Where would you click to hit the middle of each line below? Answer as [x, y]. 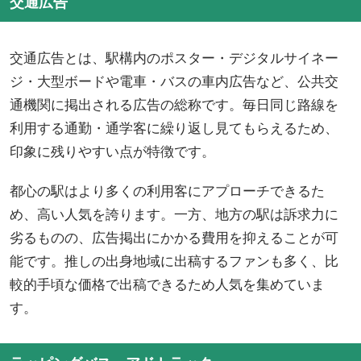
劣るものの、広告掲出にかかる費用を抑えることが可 [174, 238]
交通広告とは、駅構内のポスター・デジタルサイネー [174, 58]
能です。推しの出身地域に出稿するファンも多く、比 [174, 261]
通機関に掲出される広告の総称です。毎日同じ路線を [174, 105]
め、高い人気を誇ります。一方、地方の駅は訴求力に [174, 214]
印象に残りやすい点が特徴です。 [112, 151]
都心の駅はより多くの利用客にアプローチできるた [167, 191]
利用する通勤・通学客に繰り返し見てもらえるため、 [174, 128]
